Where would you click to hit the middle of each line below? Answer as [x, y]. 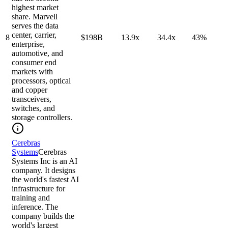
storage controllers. [42, 118]
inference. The [35, 207]
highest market [35, 8]
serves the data [35, 26]
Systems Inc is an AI [45, 161]
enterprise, [28, 44]
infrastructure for [38, 189]
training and [31, 198]
